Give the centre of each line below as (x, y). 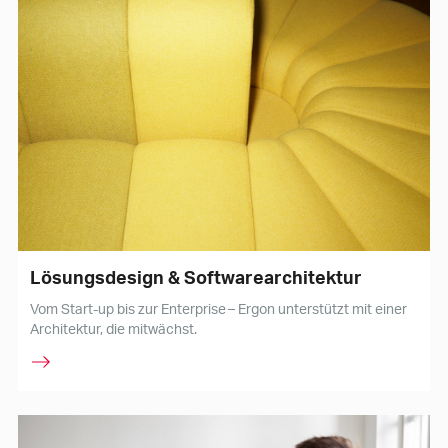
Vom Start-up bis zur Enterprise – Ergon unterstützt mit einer (218, 309)
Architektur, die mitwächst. (113, 329)
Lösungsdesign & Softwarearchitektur (195, 277)
